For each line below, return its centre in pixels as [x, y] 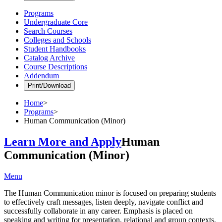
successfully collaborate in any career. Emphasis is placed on [98, 211]
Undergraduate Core [56, 22]
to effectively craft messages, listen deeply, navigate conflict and [104, 202]
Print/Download [49, 85]
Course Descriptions [55, 66]
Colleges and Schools [57, 40]
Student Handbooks [55, 49]
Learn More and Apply [63, 141]
